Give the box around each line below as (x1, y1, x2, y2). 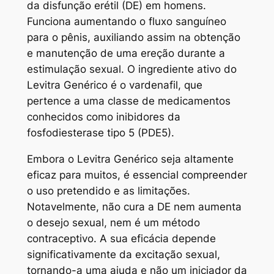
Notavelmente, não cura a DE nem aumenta (26, 201, 242, 213)
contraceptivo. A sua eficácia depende (26, 232, 216, 245)
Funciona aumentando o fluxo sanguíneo (26, 15, 226, 28)
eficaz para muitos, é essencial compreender (26, 169, 247, 182)
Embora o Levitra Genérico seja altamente (26, 153, 234, 166)
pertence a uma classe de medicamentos (26, 95, 231, 108)
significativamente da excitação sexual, (26, 248, 220, 261)
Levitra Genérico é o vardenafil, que (26, 79, 202, 92)
